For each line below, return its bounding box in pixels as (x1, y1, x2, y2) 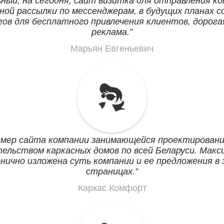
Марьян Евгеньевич (70, 43, 153, 53)
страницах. (86, 166, 135, 176)
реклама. (91, 27, 129, 37)
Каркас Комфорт (77, 183, 146, 193)
